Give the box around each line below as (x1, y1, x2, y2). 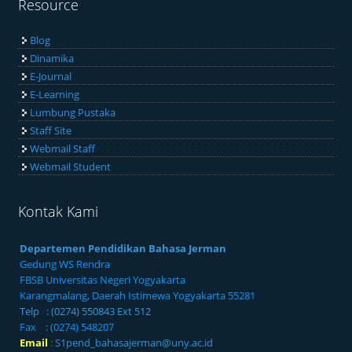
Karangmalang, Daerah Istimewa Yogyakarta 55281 (20, 288, 256, 302)
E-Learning (30, 86, 80, 101)
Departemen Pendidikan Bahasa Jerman (20, 240, 227, 255)
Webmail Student (30, 159, 112, 174)
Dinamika (30, 50, 75, 65)
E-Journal (30, 68, 72, 83)
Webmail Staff (30, 141, 96, 156)
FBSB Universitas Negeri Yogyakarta (20, 272, 186, 287)
